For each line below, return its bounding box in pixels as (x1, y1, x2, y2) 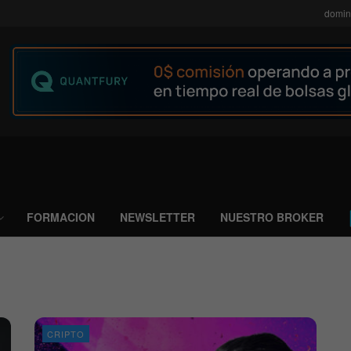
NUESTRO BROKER (220, 209, 324, 225)
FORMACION (27, 209, 95, 225)
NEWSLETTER (120, 209, 195, 225)
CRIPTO (47, 327, 85, 340)
